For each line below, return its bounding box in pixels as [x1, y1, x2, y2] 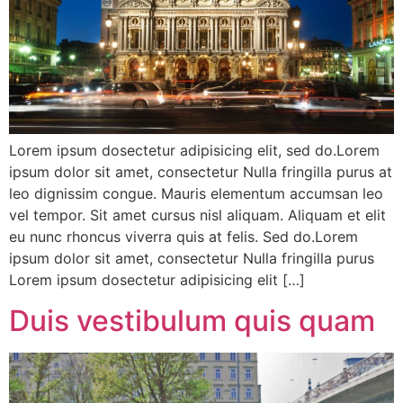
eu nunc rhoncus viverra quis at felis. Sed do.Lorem [9, 228, 358, 246]
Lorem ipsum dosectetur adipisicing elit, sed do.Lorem [9, 141, 380, 160]
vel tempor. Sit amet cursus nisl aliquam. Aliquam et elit [9, 206, 386, 225]
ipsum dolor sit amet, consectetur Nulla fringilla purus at [9, 163, 392, 182]
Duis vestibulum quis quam [9, 302, 375, 338]
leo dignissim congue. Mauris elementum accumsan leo [9, 184, 383, 203]
